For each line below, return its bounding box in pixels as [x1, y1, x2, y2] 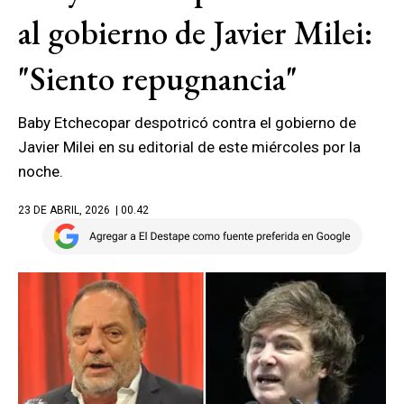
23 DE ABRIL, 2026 [18, 204, 110, 216]
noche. [18, 162, 63, 180]
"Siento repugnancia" [18, 57, 298, 100]
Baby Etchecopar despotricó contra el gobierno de [18, 114, 356, 132]
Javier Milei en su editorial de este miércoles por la [18, 138, 361, 156]
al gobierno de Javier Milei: [18, 11, 373, 54]
